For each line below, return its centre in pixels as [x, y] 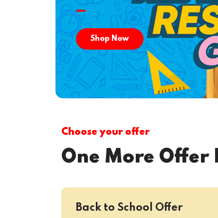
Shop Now [110, 39]
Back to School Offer [129, 208]
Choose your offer [105, 132]
